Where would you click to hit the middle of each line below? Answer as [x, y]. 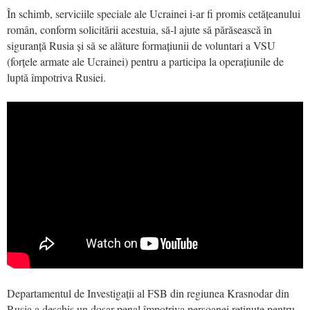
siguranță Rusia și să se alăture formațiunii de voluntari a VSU [141, 45]
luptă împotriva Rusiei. [56, 77]
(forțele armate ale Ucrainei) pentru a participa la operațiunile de [145, 61]
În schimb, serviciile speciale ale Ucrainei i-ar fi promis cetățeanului [154, 13]
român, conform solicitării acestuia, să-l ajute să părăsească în [139, 29]
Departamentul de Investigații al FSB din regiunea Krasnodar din [148, 293]
